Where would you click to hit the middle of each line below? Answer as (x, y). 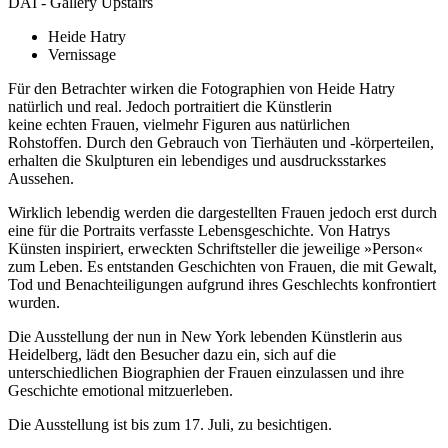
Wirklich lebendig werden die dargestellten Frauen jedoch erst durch (222, 212)
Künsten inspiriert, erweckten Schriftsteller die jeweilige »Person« (215, 248)
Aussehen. (41, 178)
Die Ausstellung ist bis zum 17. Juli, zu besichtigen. (170, 424)
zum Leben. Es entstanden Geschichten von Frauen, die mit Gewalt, (222, 266)
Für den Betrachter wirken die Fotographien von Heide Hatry (201, 88)
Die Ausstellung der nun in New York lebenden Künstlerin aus (205, 336)
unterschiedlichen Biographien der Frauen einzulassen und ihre (206, 372)
